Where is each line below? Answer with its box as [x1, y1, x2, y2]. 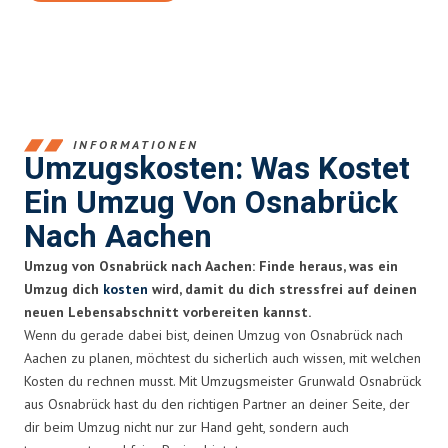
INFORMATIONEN [73, 137, 199, 153]
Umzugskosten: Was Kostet [24, 146, 410, 192]
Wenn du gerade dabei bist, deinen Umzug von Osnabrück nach [24, 325, 403, 344]
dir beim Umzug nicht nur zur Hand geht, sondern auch [24, 417, 349, 436]
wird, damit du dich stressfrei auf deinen [148, 279, 417, 298]
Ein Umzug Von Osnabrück [24, 180, 398, 226]
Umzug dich [24, 279, 103, 298]
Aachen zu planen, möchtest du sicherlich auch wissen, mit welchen [24, 348, 421, 367]
